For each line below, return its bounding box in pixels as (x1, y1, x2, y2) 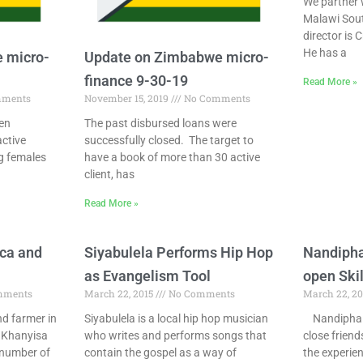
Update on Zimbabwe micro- (83, 48, 269, 66)
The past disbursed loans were (83, 116, 237, 130)
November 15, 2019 (83, 91, 171, 105)
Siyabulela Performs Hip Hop (83, 243, 273, 261)
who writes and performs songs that (83, 328, 267, 342)
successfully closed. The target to (83, 133, 254, 147)
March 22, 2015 (83, 286, 156, 300)
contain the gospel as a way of (83, 345, 237, 359)
